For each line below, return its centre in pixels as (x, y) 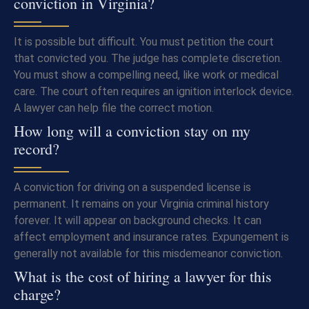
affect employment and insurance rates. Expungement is (151, 237)
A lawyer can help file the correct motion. (114, 108)
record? (37, 149)
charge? (37, 295)
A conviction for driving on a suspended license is (132, 188)
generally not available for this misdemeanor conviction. (148, 254)
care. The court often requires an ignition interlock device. (154, 92)
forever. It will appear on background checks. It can (138, 221)
